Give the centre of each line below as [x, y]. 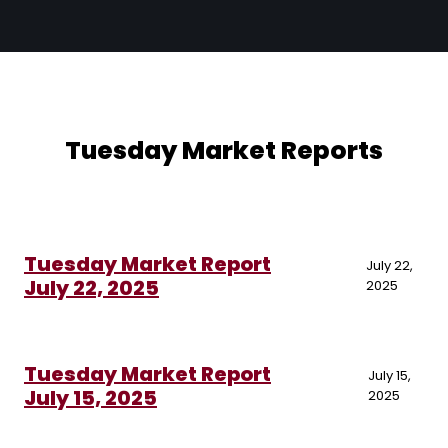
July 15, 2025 [90, 398]
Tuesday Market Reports [224, 151]
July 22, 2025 [91, 288]
